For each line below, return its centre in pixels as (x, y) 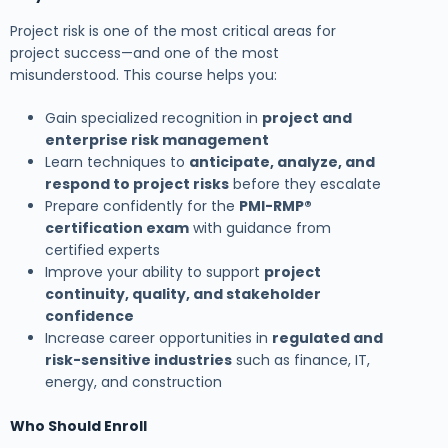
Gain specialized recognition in (153, 117)
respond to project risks (137, 183)
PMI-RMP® (275, 205)
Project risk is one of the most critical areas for (173, 30)
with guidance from (260, 227)
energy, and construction (133, 381)
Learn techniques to (117, 161)
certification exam (117, 227)
